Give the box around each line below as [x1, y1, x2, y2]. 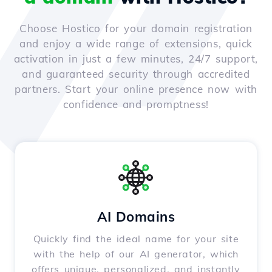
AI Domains [97, 208, 175, 226]
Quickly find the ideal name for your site [33, 233, 239, 245]
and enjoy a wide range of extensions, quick [19, 37, 253, 50]
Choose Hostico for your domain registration [19, 22, 253, 35]
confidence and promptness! [63, 98, 209, 111]
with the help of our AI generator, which [33, 248, 239, 260]
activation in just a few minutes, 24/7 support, [13, 52, 259, 66]
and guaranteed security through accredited [22, 67, 250, 81]
